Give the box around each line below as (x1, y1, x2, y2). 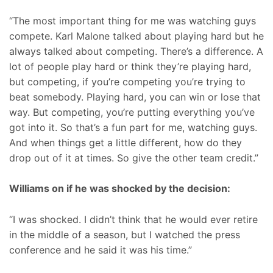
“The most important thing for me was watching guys (9, 14, 256, 27)
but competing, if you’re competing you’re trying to (9, 75, 246, 88)
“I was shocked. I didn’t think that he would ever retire (9, 213, 258, 225)
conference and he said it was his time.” (9, 243, 192, 256)
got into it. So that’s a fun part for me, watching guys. (9, 121, 257, 133)
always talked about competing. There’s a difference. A (9, 44, 263, 57)
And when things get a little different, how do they (9, 136, 242, 149)
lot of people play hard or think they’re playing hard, (9, 60, 251, 73)
